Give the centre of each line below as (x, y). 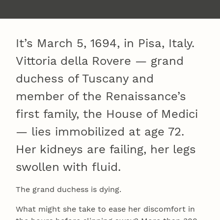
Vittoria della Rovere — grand (100, 61)
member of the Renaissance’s (101, 96)
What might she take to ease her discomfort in (105, 209)
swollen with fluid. (68, 167)
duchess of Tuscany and (85, 78)
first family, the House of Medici (107, 114)
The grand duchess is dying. (69, 189)
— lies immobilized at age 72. (100, 131)
